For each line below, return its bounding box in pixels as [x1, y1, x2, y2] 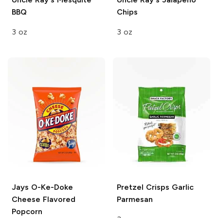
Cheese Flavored [12, 194, 75, 204]
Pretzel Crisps [117, 182, 169, 192]
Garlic [169, 182, 194, 192]
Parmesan [117, 194, 153, 204]
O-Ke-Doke [29, 182, 73, 192]
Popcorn [12, 206, 42, 216]
